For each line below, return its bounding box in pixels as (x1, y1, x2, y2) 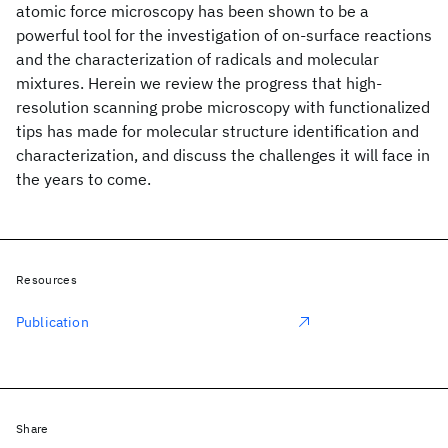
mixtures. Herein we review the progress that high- (16, 73, 382, 93)
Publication (16, 313, 89, 331)
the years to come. (16, 169, 151, 189)
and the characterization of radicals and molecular (16, 49, 379, 69)
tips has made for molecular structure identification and (16, 121, 419, 141)
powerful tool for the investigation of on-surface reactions (16, 25, 432, 45)
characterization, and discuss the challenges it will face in (16, 145, 430, 165)
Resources (16, 272, 77, 287)
